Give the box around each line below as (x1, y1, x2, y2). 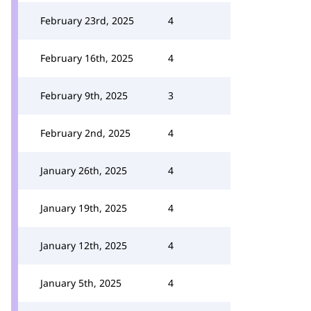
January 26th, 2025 (40, 164, 127, 177)
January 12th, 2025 (40, 239, 127, 252)
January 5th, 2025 (40, 276, 121, 289)
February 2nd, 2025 (40, 126, 131, 140)
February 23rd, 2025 (40, 14, 134, 27)
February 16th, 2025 (40, 51, 133, 65)
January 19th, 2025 (40, 201, 127, 215)
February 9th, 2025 (40, 89, 128, 102)
